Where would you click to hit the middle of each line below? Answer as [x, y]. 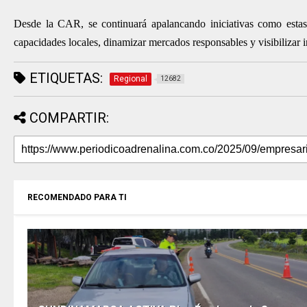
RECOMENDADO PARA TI [77, 197]
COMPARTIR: [69, 118]
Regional [131, 79]
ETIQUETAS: [64, 78]
